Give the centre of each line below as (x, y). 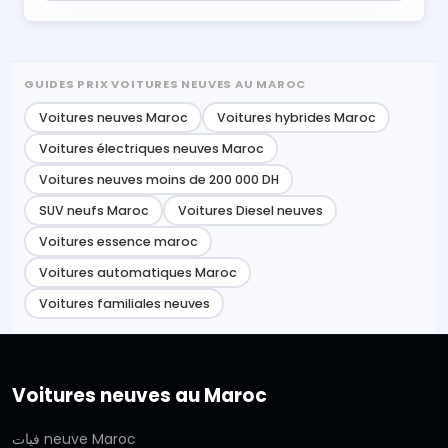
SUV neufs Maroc (93, 210)
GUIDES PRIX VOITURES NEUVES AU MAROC (165, 84)
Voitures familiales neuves (124, 303)
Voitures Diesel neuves (250, 210)
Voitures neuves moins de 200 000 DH (158, 179)
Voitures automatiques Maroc (137, 272)
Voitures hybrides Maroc (296, 117)
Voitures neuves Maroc (113, 117)
